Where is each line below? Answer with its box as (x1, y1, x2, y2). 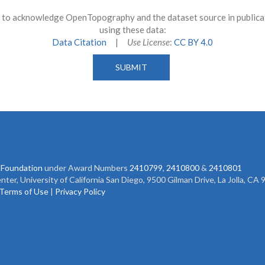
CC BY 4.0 (174, 36, 213, 47)
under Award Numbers (43, 163, 130, 173)
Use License (127, 36, 170, 47)
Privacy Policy (55, 186, 105, 196)
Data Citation (52, 36, 106, 47)
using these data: (99, 24, 166, 35)
